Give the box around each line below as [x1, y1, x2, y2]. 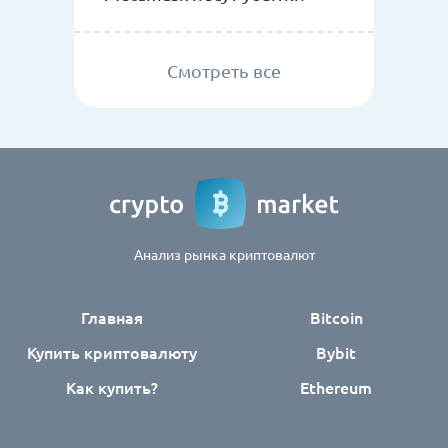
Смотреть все [167, 59, 281, 81]
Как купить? [66, 375, 158, 398]
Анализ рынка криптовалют [133, 244, 315, 263]
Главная [81, 305, 143, 328]
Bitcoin [309, 305, 363, 328]
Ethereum [300, 375, 372, 398]
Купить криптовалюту [27, 340, 197, 363]
